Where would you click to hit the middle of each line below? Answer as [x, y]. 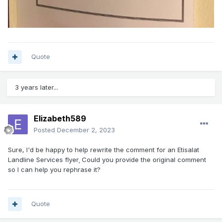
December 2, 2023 [86, 130]
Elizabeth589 [60, 119]
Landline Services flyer [43, 160]
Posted [45, 130]
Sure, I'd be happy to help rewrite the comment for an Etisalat [104, 150]
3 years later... [36, 87]
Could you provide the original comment [143, 160]
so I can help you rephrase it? [54, 170]
